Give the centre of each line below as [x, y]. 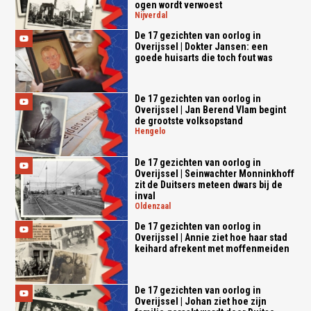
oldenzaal [155, 207]
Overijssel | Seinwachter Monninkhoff [214, 174]
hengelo [153, 132]
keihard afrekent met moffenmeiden [212, 248]
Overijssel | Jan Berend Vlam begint [210, 110]
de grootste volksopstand [188, 121]
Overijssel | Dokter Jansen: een [201, 46]
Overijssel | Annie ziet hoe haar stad [211, 237]
